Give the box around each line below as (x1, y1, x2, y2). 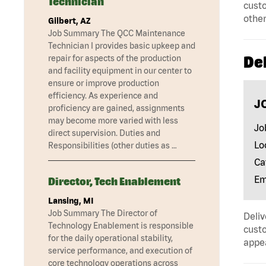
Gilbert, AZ (48, 16, 90, 26)
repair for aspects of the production (48, 53, 181, 64)
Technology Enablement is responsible (48, 221, 194, 231)
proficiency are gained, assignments (48, 103, 185, 113)
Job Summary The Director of (48, 208, 157, 218)
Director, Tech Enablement (48, 175, 180, 188)
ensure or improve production (48, 78, 159, 88)
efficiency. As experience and (48, 91, 158, 101)
